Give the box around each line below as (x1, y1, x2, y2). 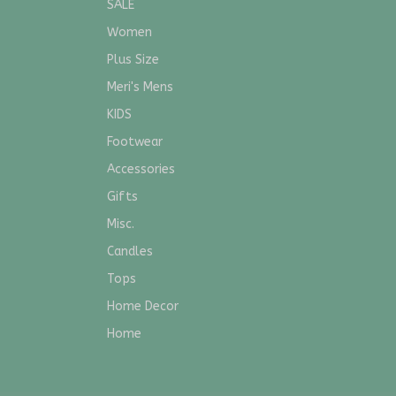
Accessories (107, 162, 175, 178)
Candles (107, 244, 153, 260)
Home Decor (107, 299, 179, 315)
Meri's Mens (107, 80, 173, 95)
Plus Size (107, 52, 159, 68)
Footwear (107, 134, 163, 150)
